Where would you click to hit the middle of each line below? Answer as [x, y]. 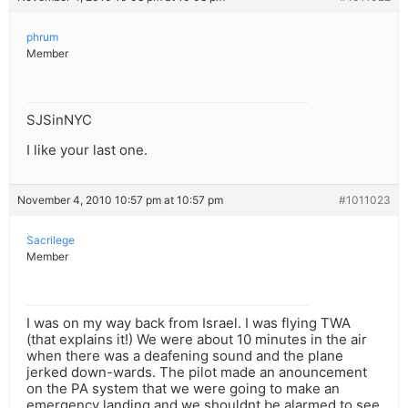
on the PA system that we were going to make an [183, 389]
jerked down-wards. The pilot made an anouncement [197, 372]
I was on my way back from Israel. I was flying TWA [189, 323]
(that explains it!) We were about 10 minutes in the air [197, 340]
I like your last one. [87, 150]
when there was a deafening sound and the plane [185, 356]
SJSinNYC [59, 120]
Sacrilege [51, 240]
